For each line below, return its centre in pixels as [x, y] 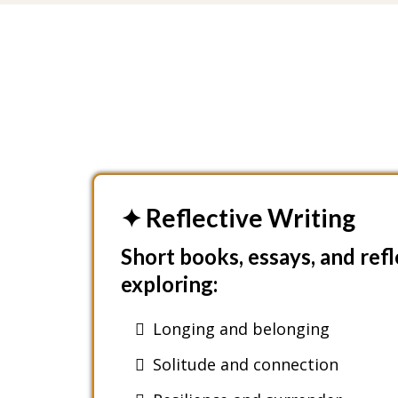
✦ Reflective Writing [238, 217]
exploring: [169, 283]
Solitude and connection [245, 364]
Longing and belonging [241, 328]
